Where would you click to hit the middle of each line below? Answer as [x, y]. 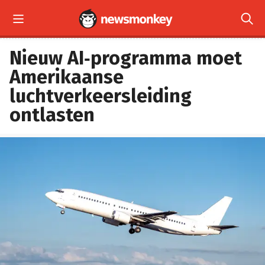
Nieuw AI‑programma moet [126, 58]
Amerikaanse [67, 77]
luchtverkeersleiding [101, 96]
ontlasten [52, 115]
